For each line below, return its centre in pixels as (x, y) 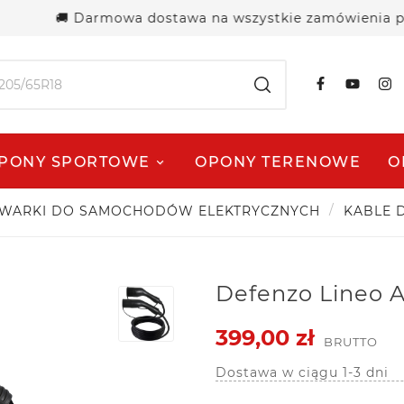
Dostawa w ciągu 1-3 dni (302, 372)
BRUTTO (351, 341)
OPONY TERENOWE (278, 161)
